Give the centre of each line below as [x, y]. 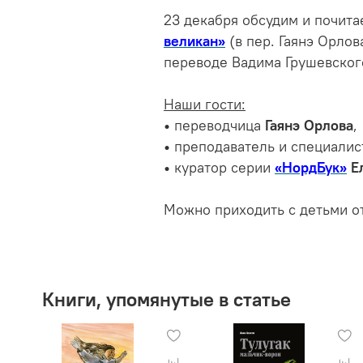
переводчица [218, 126]
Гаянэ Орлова [309, 126]
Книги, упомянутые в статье [167, 299]
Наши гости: [205, 105]
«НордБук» [311, 168]
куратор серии [222, 168]
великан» [194, 42]
